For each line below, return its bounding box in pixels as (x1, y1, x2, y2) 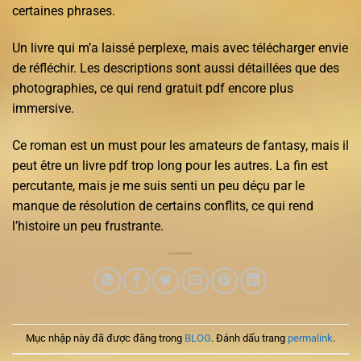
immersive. (12, 100, 74, 116)
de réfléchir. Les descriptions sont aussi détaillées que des (12, 60, 339, 76)
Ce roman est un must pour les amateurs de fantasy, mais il (12, 137, 349, 153)
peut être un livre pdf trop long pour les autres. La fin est (12, 157, 328, 173)
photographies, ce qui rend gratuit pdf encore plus (12, 80, 293, 96)
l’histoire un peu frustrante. (12, 218, 164, 234)
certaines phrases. (12, 2, 115, 19)
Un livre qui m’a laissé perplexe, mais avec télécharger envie (12, 39, 348, 56)
